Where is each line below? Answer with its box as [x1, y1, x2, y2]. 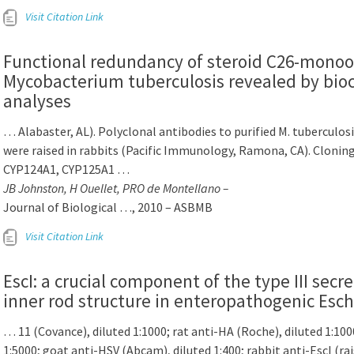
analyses [3, 89, 71, 112]
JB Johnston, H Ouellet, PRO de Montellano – [3, 180, 228, 196]
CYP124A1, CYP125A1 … [3, 161, 130, 177]
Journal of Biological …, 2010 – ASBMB [3, 199, 213, 215]
